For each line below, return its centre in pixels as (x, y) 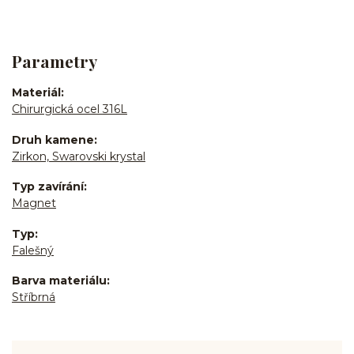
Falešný (33, 250)
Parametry (55, 60)
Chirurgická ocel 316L (70, 109)
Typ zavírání (48, 187)
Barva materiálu (59, 281)
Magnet (34, 203)
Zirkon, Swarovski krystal (79, 156)
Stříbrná (34, 298)
